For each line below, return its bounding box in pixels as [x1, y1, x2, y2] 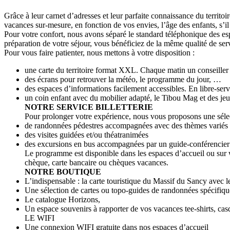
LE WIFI [25, 214, 54, 223]
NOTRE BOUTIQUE [25, 167, 101, 177]
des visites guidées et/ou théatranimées [25, 130, 148, 140]
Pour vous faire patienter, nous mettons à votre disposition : [4, 48, 195, 57]
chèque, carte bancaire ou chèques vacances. [25, 158, 168, 167]
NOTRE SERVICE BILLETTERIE [25, 103, 153, 112]
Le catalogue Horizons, [25, 195, 100, 204]
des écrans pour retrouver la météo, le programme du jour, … [25, 75, 221, 84]
